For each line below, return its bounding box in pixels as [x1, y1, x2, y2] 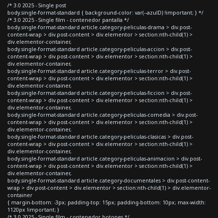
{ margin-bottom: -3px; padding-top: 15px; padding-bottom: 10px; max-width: [7, 199, 206, 206]
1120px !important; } [7, 206, 59, 213]
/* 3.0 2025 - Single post [7, 1, 66, 9]
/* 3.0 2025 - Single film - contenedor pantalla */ [7, 16, 129, 23]
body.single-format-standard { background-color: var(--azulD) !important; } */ [7, 9, 203, 16]
